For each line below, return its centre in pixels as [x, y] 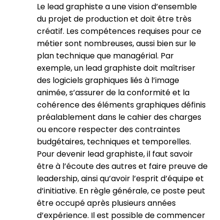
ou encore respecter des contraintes [109, 129]
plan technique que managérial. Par [105, 56]
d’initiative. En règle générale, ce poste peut [121, 191]
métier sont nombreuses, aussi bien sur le [116, 43]
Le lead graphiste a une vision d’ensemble [117, 7]
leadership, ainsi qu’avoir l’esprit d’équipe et [120, 179]
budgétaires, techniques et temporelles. [114, 142]
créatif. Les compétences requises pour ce [119, 31]
